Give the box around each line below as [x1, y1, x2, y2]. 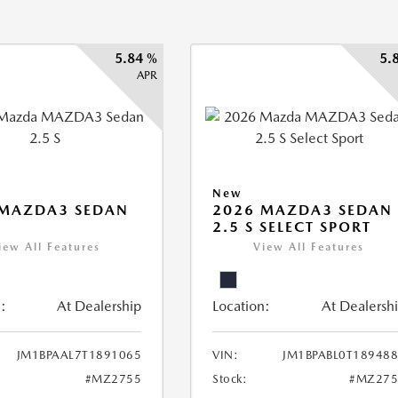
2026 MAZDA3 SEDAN [212, 202, 394, 219]
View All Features [253, 241, 365, 253]
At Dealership [57, 298, 142, 314]
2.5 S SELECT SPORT [212, 219, 372, 235]
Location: [212, 298, 271, 314]
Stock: [212, 372, 248, 386]
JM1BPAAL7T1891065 [16, 348, 142, 362]
